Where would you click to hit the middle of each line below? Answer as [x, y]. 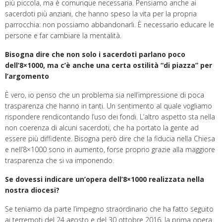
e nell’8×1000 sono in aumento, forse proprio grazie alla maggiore [110, 149]
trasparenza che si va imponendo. [59, 160]
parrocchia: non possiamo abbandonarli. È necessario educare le [110, 24]
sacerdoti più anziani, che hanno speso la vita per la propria [101, 13]
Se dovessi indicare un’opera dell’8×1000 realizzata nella [105, 179]
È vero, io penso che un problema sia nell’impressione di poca [105, 95]
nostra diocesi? [32, 190]
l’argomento [27, 76]
